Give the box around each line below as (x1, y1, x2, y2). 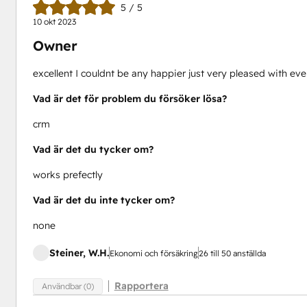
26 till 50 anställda (198, 247, 266, 258)
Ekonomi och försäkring (109, 247, 198, 258)
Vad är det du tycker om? (32, 143, 153, 156)
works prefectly (32, 168, 103, 181)
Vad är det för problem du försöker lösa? (32, 92, 227, 105)
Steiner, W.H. (49, 246, 109, 259)
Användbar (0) (41, 281, 94, 292)
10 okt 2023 (32, 16, 76, 27)
